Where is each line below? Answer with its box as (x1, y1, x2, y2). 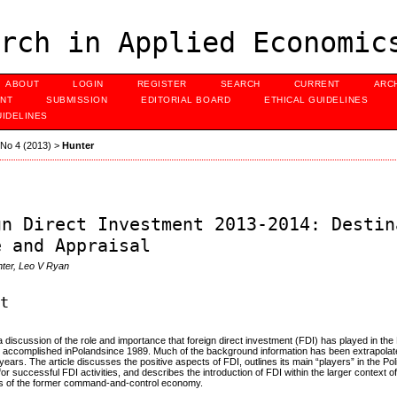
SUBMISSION (46, 95, 108, 105)
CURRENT (293, 79, 340, 89)
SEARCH (220, 79, 261, 89)
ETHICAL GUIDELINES (264, 95, 369, 105)
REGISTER (136, 79, 187, 89)
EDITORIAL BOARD (141, 95, 231, 105)
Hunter (62, 140, 95, 152)
